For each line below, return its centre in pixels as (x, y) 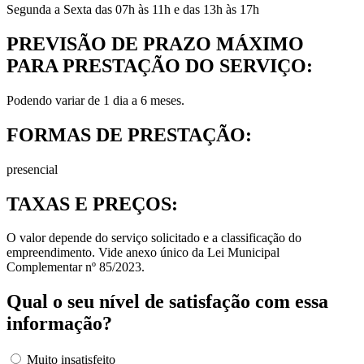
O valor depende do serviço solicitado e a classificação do (154, 238)
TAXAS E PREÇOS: (92, 204)
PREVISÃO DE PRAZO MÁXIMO (155, 43)
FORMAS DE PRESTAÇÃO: (129, 134)
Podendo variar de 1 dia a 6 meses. (95, 100)
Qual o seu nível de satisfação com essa (167, 302)
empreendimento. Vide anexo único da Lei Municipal (143, 253)
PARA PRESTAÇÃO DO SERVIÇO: (160, 65)
